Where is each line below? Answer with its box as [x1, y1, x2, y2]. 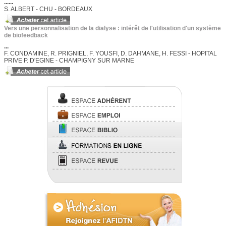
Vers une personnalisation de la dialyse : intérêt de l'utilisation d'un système [4, 25, 221, 32]
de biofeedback [4, 32, 48, 39]
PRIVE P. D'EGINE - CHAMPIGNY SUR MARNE [4, 57, 134, 64]
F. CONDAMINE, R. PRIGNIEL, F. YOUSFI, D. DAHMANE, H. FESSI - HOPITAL [4, 50, 217, 57]
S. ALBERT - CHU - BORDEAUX [4, 6, 92, 13]
